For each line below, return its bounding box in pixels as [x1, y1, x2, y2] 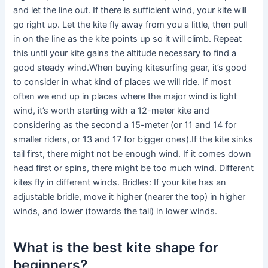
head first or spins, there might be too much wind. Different [13, 163, 254, 174]
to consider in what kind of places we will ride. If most [13, 77, 232, 88]
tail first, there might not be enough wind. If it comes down [13, 148, 252, 160]
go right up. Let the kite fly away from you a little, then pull [13, 19, 248, 31]
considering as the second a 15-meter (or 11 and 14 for [13, 120, 237, 131]
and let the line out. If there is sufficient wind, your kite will [13, 5, 247, 16]
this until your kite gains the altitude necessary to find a [13, 48, 237, 59]
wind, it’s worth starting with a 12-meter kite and [13, 105, 210, 117]
